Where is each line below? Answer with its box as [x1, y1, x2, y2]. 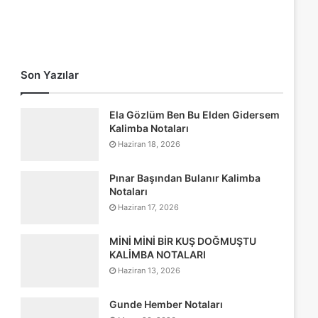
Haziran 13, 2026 [117, 265, 180, 275]
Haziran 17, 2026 [117, 202, 179, 212]
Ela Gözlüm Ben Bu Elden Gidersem [109, 109, 280, 121]
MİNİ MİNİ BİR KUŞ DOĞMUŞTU [109, 235, 256, 247]
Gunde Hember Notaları [109, 298, 223, 310]
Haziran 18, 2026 [117, 139, 180, 149]
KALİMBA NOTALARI [109, 248, 206, 261]
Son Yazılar [20, 68, 79, 82]
